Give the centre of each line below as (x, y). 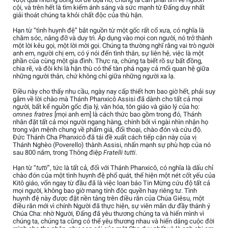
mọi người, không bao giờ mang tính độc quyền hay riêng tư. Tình (105, 191)
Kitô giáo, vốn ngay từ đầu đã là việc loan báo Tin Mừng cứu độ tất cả (111, 183)
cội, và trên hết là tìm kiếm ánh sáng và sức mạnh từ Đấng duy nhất (109, 8)
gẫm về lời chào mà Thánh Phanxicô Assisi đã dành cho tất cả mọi (108, 99)
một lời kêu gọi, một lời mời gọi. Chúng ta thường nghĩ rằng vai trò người (113, 46)
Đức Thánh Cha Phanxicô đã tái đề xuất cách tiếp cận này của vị (105, 137)
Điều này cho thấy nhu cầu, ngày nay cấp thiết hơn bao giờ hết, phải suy (114, 92)
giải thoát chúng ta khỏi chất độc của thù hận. (78, 15)
